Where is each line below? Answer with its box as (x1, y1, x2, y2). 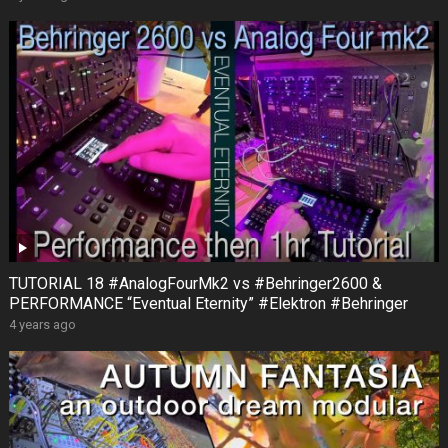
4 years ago (8, 317, 76, 333)
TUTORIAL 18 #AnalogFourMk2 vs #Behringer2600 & (8, 274, 382, 294)
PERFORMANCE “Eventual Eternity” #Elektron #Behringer (8, 294, 408, 314)
